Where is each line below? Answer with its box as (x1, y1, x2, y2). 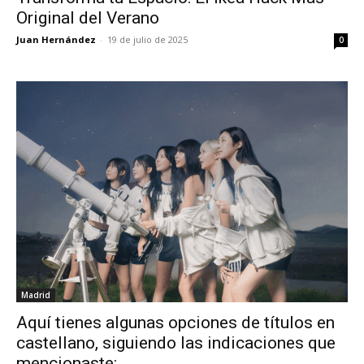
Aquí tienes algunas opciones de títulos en (16, 313, 335, 333)
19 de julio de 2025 (107, 33, 188, 46)
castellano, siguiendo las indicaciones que (16, 333, 336, 353)
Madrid (21, 289, 50, 301)
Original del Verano (16, 8, 159, 28)
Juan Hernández (16, 33, 96, 46)
